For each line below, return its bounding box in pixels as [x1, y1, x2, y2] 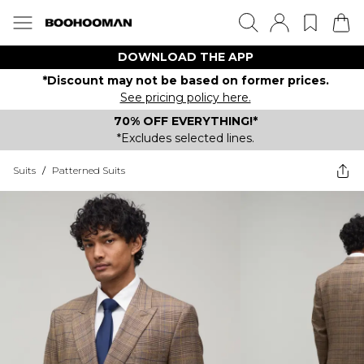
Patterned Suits [52, 164, 125, 176]
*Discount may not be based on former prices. [41, 73, 329, 88]
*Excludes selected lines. [116, 131, 254, 145]
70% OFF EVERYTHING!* [113, 114, 258, 128]
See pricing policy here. [119, 90, 251, 105]
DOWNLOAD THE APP [117, 50, 253, 64]
